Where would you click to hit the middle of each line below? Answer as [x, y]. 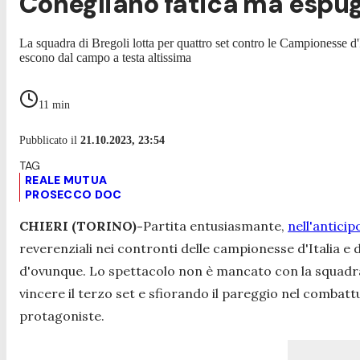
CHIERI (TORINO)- [81, 225]
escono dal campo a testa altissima [105, 57]
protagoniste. [62, 315]
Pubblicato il [50, 140]
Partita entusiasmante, [215, 225]
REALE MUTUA [66, 180]
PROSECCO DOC [74, 194]
